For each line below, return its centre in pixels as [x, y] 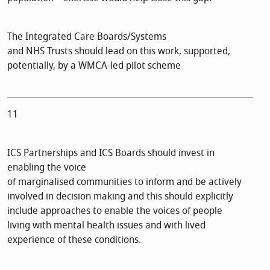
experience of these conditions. [74, 240]
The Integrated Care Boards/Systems [87, 36]
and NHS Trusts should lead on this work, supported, [119, 51]
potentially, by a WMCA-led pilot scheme [94, 65]
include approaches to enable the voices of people [115, 211]
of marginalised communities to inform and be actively [124, 182]
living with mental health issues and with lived [106, 225]
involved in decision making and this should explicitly [120, 196]
